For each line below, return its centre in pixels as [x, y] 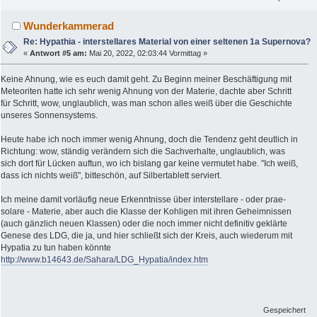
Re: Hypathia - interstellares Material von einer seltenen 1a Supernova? [167, 42]
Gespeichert [285, 310]
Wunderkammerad [69, 26]
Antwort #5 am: [59, 53]
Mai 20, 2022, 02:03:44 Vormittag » [148, 53]
